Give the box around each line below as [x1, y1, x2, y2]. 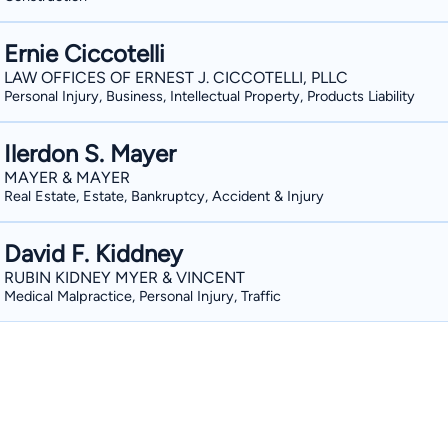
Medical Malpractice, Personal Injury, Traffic [4, 287, 281, 305]
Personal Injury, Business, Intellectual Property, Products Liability [4, 87, 415, 105]
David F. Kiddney [4, 239, 183, 268]
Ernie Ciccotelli [4, 39, 165, 68]
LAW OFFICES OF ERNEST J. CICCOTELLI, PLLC [4, 68, 348, 87]
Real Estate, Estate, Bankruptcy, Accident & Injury [4, 187, 324, 205]
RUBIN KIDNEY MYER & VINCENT [4, 268, 245, 287]
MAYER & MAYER [4, 168, 130, 187]
